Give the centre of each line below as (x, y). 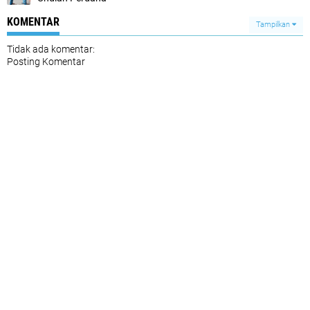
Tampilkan (274, 24)
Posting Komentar (46, 61)
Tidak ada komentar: (51, 49)
